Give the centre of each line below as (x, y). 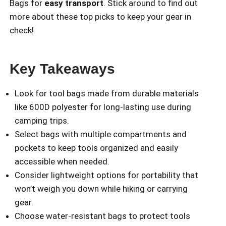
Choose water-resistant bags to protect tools (102, 216)
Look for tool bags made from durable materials (107, 93)
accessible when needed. (62, 161)
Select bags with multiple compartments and (101, 134)
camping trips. (42, 120)
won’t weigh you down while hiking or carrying (101, 188)
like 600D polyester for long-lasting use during (103, 107)
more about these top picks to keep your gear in (100, 16)
